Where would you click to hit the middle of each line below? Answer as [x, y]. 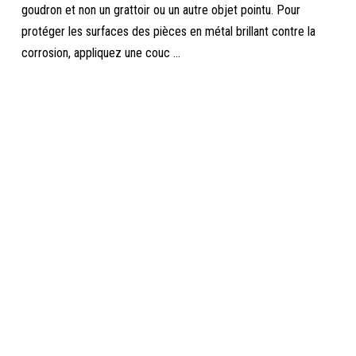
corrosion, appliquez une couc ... [101, 53]
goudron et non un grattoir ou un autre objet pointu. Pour [161, 10]
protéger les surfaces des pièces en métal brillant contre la [169, 31]
